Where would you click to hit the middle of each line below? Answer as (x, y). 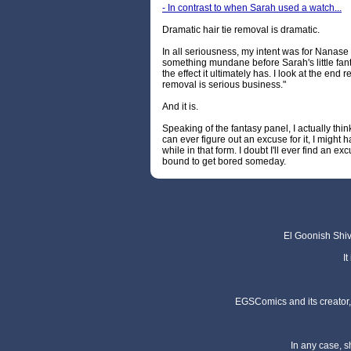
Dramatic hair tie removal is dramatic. (241, 30)
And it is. (180, 107)
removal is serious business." (224, 85)
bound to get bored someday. (224, 162)
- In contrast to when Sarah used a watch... (252, 8)
